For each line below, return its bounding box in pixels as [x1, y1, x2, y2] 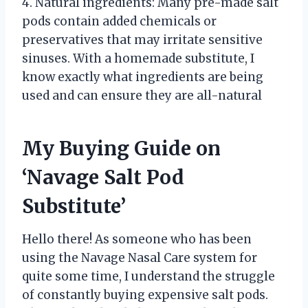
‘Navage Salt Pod [22, 164, 184, 190]
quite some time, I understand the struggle [22, 268, 275, 284]
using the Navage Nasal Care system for [22, 250, 257, 265]
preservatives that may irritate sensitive [22, 32, 263, 47]
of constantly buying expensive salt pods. [22, 287, 268, 302]
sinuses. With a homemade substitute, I [22, 50, 254, 66]
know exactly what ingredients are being [22, 69, 263, 85]
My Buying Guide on [22, 135, 221, 161]
